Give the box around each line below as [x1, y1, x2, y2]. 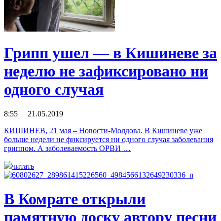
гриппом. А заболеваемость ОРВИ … [4, 144, 131, 152]
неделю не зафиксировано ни [4, 62, 208, 80]
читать [12, 161, 34, 170]
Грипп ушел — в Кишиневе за [4, 44, 217, 62]
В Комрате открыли [4, 190, 146, 208]
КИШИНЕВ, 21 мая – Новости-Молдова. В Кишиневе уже [4, 126, 202, 135]
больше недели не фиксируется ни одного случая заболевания [4, 135, 213, 144]
